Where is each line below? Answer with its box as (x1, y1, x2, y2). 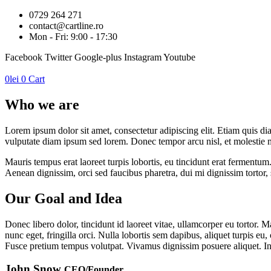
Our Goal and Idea (5, 190, 122, 206)
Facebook (5, 52, 42, 62)
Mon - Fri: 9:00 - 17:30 (29, 31, 117, 42)
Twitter (45, 52, 72, 62)
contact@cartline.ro (29, 21, 103, 31)
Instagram (124, 52, 162, 62)
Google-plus (74, 52, 122, 62)
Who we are (5, 96, 79, 113)
